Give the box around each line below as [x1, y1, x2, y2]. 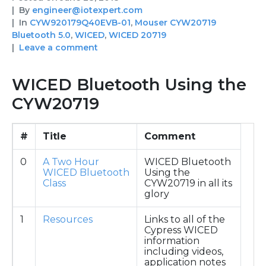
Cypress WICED [144, 224, 218, 236]
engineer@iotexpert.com [32, 4, 142, 15]
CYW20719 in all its [144, 177, 232, 189]
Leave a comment [19, 42, 98, 53]
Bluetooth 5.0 [12, 29, 71, 40]
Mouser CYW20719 [135, 17, 216, 28]
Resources [43, 213, 93, 225]
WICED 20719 [109, 29, 166, 40]
